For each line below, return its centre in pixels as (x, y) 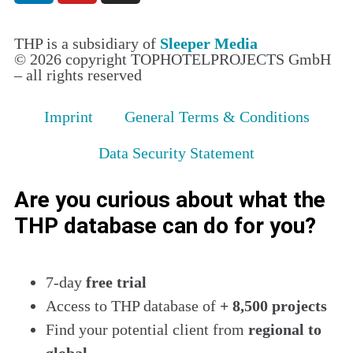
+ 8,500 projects (271, 305)
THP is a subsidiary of (87, 43)
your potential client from (162, 329)
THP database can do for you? (165, 225)
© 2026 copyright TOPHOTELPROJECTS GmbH (173, 59)
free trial (116, 282)
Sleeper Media (209, 43)
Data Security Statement (176, 152)
